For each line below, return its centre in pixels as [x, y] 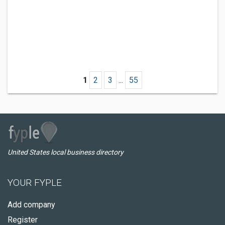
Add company [31, 205]
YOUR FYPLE [35, 183]
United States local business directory [66, 152]
